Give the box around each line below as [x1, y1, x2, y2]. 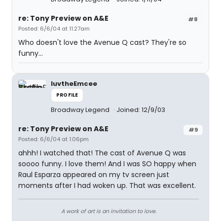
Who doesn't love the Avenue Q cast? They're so [18, 37, 186, 47]
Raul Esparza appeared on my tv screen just [18, 170, 169, 180]
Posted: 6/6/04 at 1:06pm [18, 135, 89, 143]
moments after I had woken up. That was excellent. [18, 181, 196, 190]
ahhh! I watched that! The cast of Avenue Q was [18, 148, 186, 158]
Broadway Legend [51, 105, 111, 114]
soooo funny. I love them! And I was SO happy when [18, 159, 196, 169]
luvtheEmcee [51, 79, 97, 88]
